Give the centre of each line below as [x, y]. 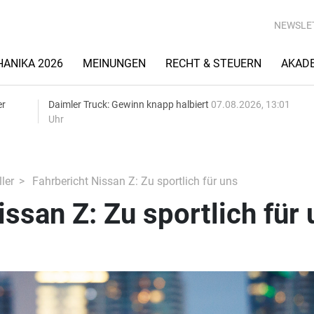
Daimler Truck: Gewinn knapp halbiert [130, 104]
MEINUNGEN [114, 63]
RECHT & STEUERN [213, 63]
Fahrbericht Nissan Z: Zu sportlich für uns [133, 181]
